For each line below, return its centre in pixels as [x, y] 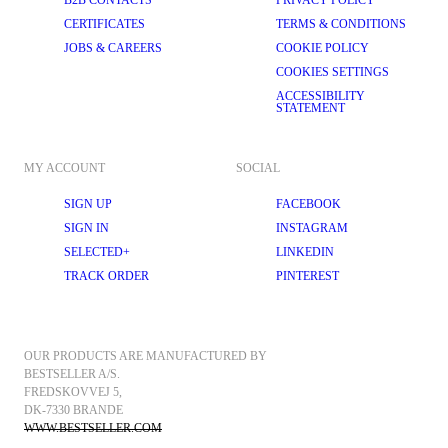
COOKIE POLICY [322, 48]
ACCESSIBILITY [320, 96]
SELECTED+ [97, 252]
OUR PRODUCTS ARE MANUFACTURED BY [147, 356]
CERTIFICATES [104, 24]
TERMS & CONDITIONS [341, 24]
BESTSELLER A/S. [72, 374]
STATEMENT [310, 108]
